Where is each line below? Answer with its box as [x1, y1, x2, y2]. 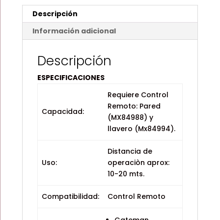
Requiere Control [108, 90, 168, 100]
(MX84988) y [108, 112, 153, 122]
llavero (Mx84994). [108, 124, 175, 134]
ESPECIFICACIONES [37, 73, 105, 82]
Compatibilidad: [42, 192, 99, 201]
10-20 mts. [108, 169, 144, 179]
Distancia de [108, 146, 152, 156]
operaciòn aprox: [108, 158, 169, 167]
